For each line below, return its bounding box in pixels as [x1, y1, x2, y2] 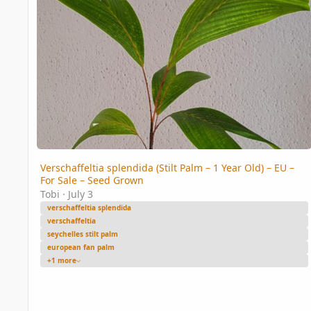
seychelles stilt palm [47, 229, 118, 239]
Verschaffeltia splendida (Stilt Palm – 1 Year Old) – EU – [40, 161, 294, 175]
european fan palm [47, 242, 115, 253]
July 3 [67, 187, 93, 201]
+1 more [47, 255, 76, 266]
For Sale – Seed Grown [40, 174, 144, 187]
